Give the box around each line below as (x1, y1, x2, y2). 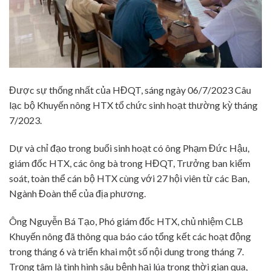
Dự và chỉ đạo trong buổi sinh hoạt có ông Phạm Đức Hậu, (9, 142, 249, 154)
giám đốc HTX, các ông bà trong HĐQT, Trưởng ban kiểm (9, 157, 250, 169)
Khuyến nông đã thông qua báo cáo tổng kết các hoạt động (9, 230, 251, 242)
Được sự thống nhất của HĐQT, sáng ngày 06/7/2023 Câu (9, 84, 251, 96)
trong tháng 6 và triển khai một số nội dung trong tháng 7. (9, 245, 244, 257)
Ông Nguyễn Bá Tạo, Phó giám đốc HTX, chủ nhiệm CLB (9, 215, 243, 227)
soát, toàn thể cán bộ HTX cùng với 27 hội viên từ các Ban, (9, 172, 249, 184)
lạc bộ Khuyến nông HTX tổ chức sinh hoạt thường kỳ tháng (9, 99, 258, 111)
